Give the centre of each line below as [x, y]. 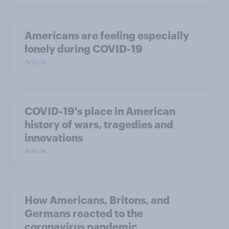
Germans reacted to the [84, 213]
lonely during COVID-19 [84, 49]
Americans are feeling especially [107, 36]
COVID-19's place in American [100, 111]
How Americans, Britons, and [97, 200]
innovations [54, 138]
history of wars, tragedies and [99, 124]
